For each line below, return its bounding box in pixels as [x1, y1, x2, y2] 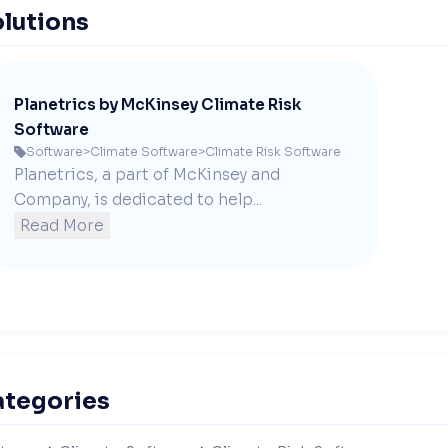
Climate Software [90, 143, 199, 160]
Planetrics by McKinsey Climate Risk [14, 94, 302, 114]
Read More [20, 215, 105, 235]
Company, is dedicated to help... [14, 189, 263, 209]
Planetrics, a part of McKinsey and [14, 164, 281, 184]
